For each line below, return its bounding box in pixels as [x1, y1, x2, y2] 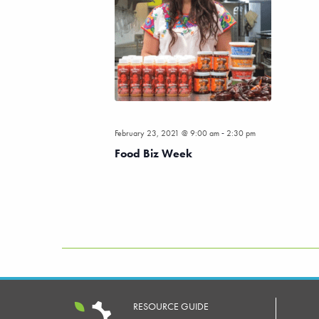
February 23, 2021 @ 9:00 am [114, 127, 219, 140]
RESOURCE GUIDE [132, 300, 209, 313]
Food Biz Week [114, 146, 192, 162]
